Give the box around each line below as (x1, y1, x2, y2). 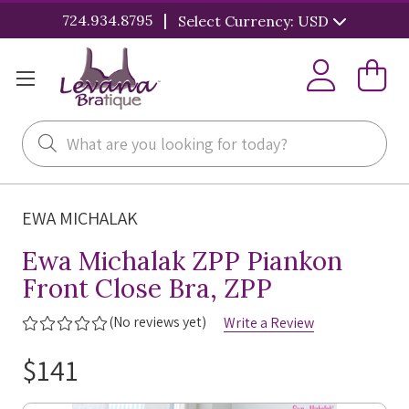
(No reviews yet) (109, 312, 206, 331)
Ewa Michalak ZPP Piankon (22, 245, 342, 278)
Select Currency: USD (178, 11, 332, 30)
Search (22, 125, 64, 144)
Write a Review (224, 313, 314, 332)
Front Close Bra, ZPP (22, 272, 272, 305)
